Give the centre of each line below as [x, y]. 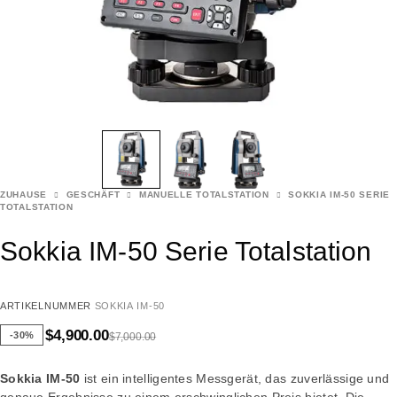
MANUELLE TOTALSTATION [204, 195]
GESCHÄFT [93, 195]
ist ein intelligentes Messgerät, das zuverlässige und [235, 379]
